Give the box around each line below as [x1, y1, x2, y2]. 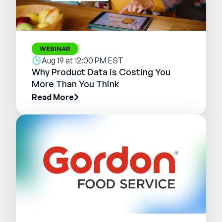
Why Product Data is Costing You [32, 66, 170, 78]
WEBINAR [40, 45, 70, 53]
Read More [32, 92, 74, 103]
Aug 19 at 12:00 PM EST [42, 55, 123, 66]
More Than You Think [32, 78, 119, 90]
